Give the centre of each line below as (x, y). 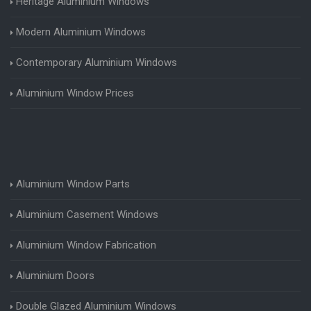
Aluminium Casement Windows (87, 214)
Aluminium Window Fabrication (86, 245)
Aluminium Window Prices (75, 93)
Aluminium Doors (55, 275)
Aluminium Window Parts (73, 184)
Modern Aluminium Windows (81, 32)
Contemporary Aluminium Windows (96, 62)
